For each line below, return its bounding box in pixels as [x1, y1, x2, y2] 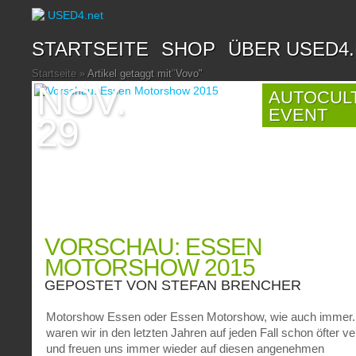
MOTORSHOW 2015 [44, 254, 256, 281]
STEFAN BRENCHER [161, 277, 302, 293]
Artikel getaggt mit [85, 68, 172, 79]
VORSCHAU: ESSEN [44, 234, 263, 260]
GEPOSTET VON [44, 277, 162, 293]
